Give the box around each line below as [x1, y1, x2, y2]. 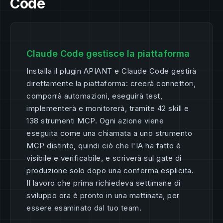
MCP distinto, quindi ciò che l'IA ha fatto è [26, 141, 181, 151]
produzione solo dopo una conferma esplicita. [26, 166, 194, 176]
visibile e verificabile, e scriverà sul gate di [26, 153, 182, 163]
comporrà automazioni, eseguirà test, [26, 91, 162, 101]
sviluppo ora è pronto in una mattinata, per [26, 191, 180, 201]
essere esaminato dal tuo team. [26, 203, 141, 213]
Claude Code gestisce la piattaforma [26, 48, 190, 59]
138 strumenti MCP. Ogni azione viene [26, 116, 164, 126]
